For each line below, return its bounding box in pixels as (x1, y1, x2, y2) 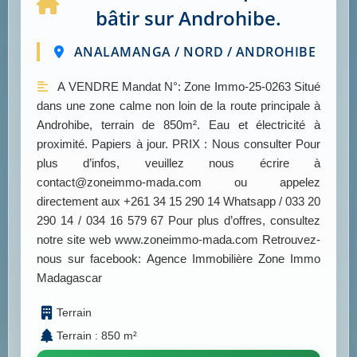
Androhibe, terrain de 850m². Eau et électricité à (37, 118, 320, 132)
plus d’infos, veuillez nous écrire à (37, 156, 320, 171)
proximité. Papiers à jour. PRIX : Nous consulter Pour (37, 137, 320, 151)
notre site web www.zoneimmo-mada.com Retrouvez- (37, 233, 320, 247)
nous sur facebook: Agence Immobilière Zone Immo (37, 252, 320, 266)
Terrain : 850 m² (57, 329, 137, 343)
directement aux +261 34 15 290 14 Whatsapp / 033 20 (37, 194, 320, 209)
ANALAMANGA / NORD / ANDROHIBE (70, 43, 316, 61)
